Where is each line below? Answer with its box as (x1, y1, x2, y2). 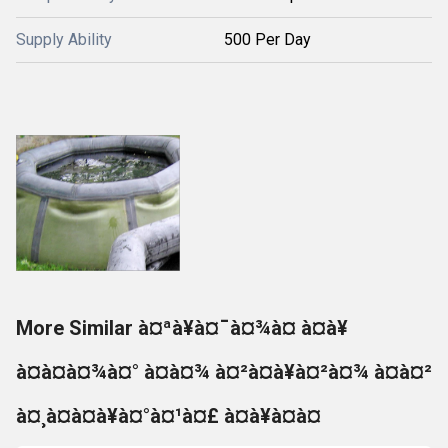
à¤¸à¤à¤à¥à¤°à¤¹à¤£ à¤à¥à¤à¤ (16, 403, 321, 428)
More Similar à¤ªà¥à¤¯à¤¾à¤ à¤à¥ (16, 315, 348, 340)
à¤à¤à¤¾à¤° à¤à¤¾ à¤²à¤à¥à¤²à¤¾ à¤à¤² (16, 359, 432, 384)
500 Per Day (224, 29, 311, 49)
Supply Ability (16, 29, 112, 49)
